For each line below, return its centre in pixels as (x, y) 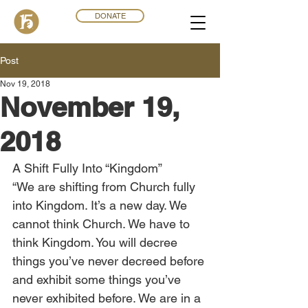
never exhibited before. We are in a (108, 298)
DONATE (110, 16)
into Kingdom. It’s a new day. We (101, 205)
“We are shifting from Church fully (106, 187)
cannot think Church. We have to (103, 224)
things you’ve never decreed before (110, 261)
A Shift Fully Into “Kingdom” (87, 168)
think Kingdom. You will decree (97, 242)
